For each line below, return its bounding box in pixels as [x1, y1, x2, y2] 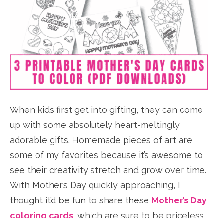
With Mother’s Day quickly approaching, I [10, 180, 180, 190]
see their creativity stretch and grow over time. [10, 164, 206, 175]
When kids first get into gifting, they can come [10, 104, 203, 115]
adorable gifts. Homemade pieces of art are [10, 134, 192, 145]
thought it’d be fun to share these [10, 195, 151, 205]
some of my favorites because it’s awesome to [10, 149, 203, 160]
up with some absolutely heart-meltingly [10, 119, 180, 130]
